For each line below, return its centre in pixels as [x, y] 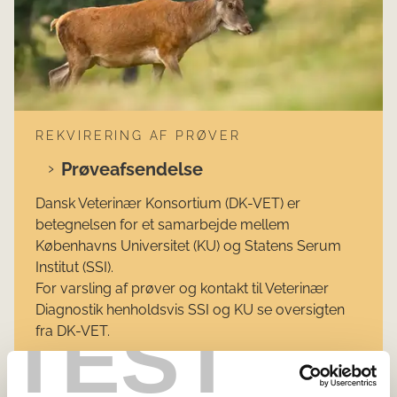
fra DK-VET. [74, 331]
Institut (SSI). [74, 267]
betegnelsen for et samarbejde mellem [163, 224]
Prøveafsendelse [132, 169]
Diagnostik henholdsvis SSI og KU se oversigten [190, 309]
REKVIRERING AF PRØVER [138, 135]
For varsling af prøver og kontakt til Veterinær [182, 288]
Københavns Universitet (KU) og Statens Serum [188, 245]
